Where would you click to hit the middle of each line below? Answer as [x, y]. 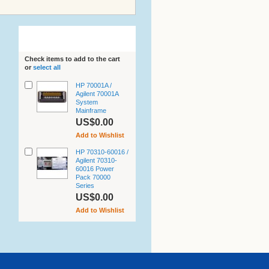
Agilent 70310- [96, 160]
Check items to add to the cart [72, 59]
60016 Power [95, 168]
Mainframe [91, 110]
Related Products [55, 36]
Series [85, 185]
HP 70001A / [93, 85]
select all [47, 67]
